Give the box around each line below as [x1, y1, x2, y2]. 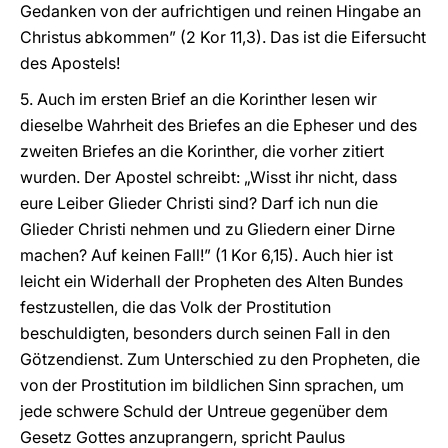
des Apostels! [20, 53, 120, 73]
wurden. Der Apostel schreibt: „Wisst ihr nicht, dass [20, 167, 397, 187]
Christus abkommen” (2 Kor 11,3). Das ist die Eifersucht [20, 27, 426, 47]
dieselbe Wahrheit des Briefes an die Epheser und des [20, 115, 417, 135]
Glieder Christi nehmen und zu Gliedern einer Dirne [20, 219, 395, 239]
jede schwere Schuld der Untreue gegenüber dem [20, 401, 388, 421]
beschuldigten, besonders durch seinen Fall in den [20, 323, 390, 343]
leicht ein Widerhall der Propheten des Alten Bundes [20, 271, 403, 291]
